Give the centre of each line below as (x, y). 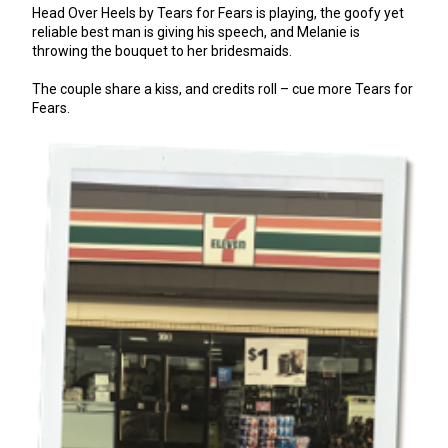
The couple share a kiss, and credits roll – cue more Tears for (222, 89)
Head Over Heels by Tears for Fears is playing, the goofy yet (218, 13)
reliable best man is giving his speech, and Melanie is (196, 32)
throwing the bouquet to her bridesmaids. (162, 51)
